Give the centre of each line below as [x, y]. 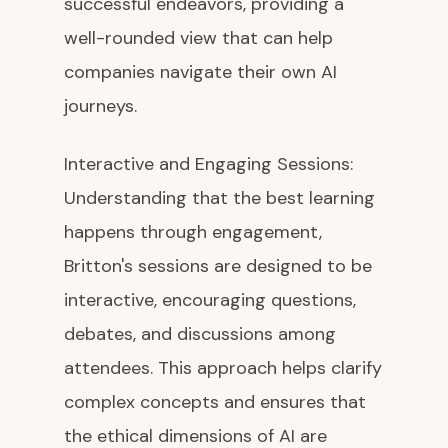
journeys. [100, 106]
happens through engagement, [193, 232]
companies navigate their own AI [200, 72]
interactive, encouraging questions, [210, 300]
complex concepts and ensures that [215, 402]
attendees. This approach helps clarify [223, 368]
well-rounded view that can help [198, 38]
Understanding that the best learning [219, 198]
